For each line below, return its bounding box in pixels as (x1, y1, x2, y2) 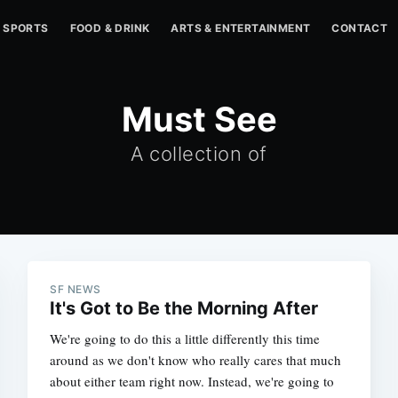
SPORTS (3, 21, 49, 35)
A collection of (131, 142, 267, 165)
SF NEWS (50, 283, 101, 296)
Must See (121, 99, 277, 139)
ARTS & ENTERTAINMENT (171, 21, 311, 35)
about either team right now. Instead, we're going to (50, 372, 335, 390)
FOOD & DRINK (69, 21, 150, 35)
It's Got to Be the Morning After (50, 298, 319, 319)
